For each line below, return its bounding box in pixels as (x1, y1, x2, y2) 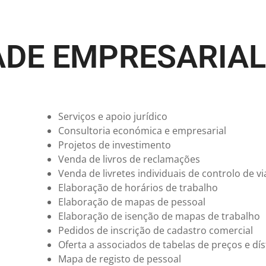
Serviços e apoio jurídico (58, 109, 167, 123)
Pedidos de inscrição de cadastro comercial (58, 223, 253, 237)
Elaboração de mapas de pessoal (58, 195, 205, 208)
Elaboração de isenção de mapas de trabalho (58, 209, 260, 223)
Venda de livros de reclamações (58, 152, 200, 166)
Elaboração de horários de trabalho (58, 180, 218, 194)
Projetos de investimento (58, 138, 171, 151)
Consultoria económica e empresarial (58, 123, 226, 137)
